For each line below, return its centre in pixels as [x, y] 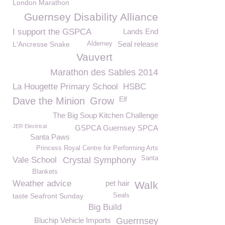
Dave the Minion [49, 101]
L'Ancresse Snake [41, 44]
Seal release [138, 44]
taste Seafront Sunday [48, 196]
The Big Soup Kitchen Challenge [105, 115]
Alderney [100, 44]
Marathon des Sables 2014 [104, 72]
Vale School [35, 160]
